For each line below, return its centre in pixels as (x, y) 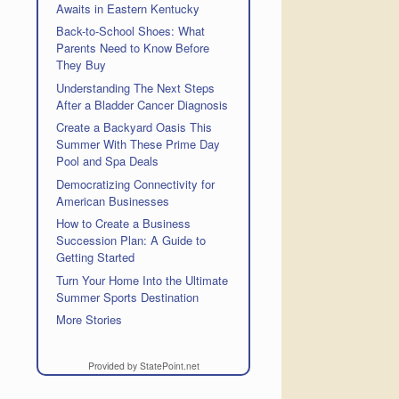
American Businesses (113, 200)
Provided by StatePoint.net (143, 365)
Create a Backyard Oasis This (134, 127)
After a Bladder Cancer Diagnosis (142, 104)
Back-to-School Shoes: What (131, 31)
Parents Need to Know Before (133, 48)
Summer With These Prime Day (138, 144)
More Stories (90, 319)
